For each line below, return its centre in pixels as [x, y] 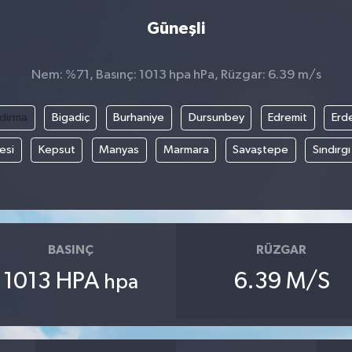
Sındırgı [331, 150]
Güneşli [176, 29]
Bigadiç [70, 118]
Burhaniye [139, 118]
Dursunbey [216, 118]
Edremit [288, 118]
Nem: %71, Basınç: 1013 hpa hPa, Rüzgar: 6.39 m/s [176, 75]
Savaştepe [260, 150]
